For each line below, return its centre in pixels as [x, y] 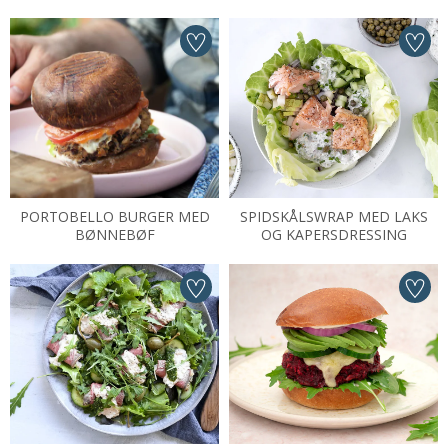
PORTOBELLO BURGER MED [114, 216]
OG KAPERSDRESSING [333, 234]
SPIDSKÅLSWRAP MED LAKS [333, 216]
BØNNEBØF [114, 234]
